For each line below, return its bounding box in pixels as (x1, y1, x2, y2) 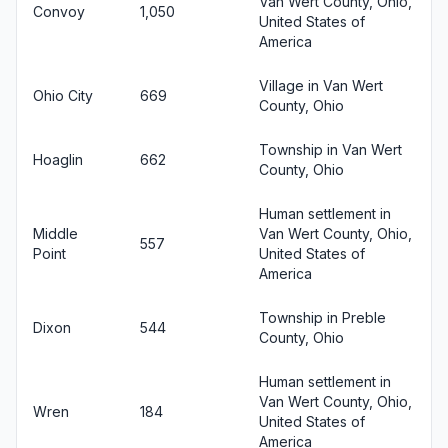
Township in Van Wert (259, 140, 402, 158)
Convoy (33, 2, 85, 20)
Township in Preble (259, 308, 386, 326)
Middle (33, 224, 78, 242)
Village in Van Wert (259, 76, 383, 94)
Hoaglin (33, 150, 83, 168)
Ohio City (33, 86, 93, 104)
